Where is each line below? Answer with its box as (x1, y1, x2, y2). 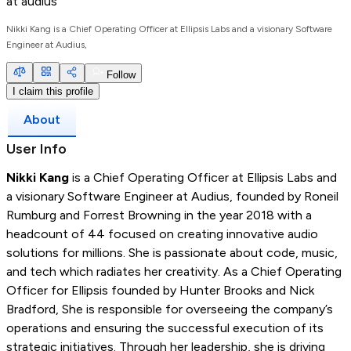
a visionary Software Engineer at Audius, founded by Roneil (6, 189, 338, 204)
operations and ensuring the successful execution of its (6, 320, 324, 336)
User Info (6, 140, 67, 158)
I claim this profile (13, 85, 93, 98)
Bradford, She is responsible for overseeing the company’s (6, 302, 333, 317)
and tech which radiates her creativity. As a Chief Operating (6, 264, 342, 280)
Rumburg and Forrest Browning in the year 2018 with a (6, 208, 312, 223)
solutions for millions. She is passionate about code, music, (6, 245, 338, 261)
